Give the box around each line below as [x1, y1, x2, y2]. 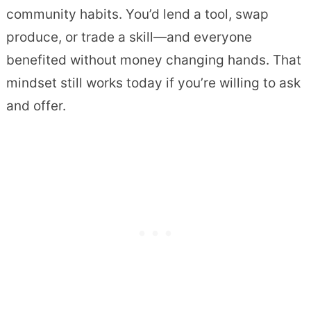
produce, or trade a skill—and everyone [6, 29, 252, 46]
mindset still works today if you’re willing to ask [6, 75, 301, 92]
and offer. [6, 98, 66, 115]
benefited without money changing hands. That [6, 52, 301, 69]
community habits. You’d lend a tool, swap [6, 6, 269, 23]
